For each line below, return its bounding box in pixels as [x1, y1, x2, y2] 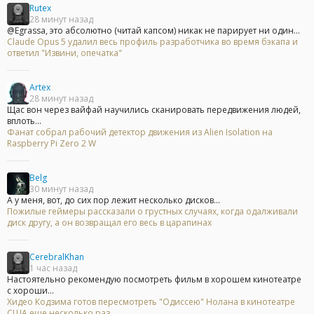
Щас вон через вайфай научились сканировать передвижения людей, [7, 104, 301, 116]
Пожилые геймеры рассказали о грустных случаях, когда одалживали [7, 205, 298, 218]
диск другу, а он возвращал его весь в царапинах [7, 217, 212, 229]
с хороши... [7, 285, 54, 297]
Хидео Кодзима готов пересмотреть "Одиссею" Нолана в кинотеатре [7, 296, 295, 308]
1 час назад [29, 262, 77, 275]
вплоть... [7, 115, 41, 128]
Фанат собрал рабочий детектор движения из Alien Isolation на [7, 126, 273, 139]
